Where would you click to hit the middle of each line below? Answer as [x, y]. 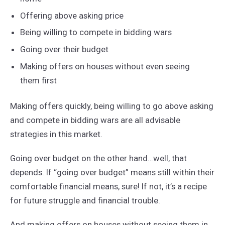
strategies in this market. [56, 134]
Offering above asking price [72, 15]
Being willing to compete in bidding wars [96, 32]
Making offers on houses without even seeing [105, 67]
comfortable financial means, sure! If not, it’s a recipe [108, 186]
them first [38, 81]
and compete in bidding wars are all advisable [95, 120]
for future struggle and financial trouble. [85, 200]
